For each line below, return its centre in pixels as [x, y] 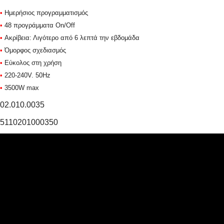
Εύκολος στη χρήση [33, 63]
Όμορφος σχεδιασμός [35, 50]
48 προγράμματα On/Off [40, 25]
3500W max [22, 88]
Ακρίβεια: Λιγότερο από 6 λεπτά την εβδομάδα [72, 38]
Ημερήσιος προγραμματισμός [46, 13]
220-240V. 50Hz [27, 75]
